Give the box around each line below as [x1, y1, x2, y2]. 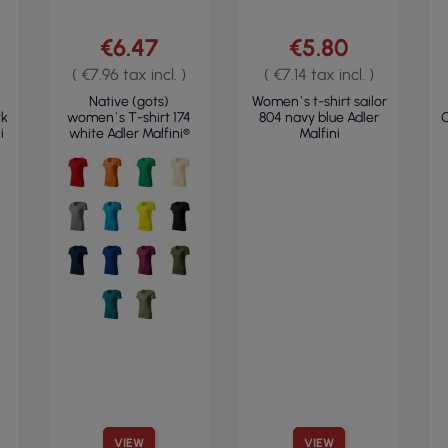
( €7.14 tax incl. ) [264, 65, 374, 84]
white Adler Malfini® [68, 125, 190, 142]
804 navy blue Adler [259, 109, 379, 126]
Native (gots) [89, 93, 169, 110]
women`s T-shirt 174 [67, 109, 191, 126]
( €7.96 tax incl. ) [72, 65, 186, 84]
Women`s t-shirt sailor [251, 93, 387, 110]
